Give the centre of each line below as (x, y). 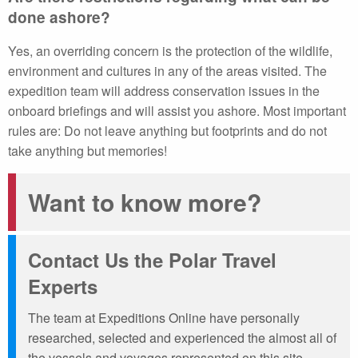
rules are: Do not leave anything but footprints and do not (167, 131)
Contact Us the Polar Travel (152, 260)
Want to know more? (145, 202)
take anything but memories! (88, 151)
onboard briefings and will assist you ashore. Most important (177, 111)
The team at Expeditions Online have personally (164, 318)
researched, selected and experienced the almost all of (182, 338)
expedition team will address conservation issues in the (164, 91)
